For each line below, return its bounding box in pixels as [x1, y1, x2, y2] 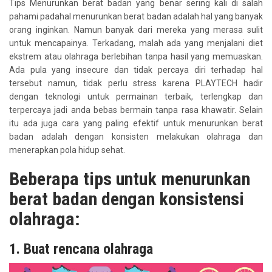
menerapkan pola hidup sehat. [9, 145, 125, 155]
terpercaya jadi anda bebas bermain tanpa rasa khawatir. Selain [9, 105, 263, 115]
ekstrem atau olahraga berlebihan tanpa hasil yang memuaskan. [9, 52, 263, 62]
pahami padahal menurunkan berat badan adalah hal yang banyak [9, 12, 263, 22]
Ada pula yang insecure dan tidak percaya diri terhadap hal [9, 65, 263, 75]
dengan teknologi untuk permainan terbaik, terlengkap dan [9, 92, 263, 102]
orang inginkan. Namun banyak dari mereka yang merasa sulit [9, 25, 263, 35]
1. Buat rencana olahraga [9, 240, 153, 258]
